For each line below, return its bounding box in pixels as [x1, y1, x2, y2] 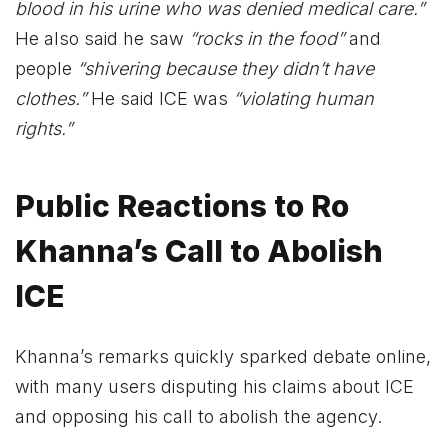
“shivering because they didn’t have [77, 57, 374, 79]
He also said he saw [15, 27, 189, 49]
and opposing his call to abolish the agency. [15, 405, 382, 427]
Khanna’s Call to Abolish [15, 233, 383, 270]
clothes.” [15, 87, 91, 109]
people [15, 57, 77, 79]
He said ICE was [91, 87, 233, 109]
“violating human [233, 87, 374, 109]
